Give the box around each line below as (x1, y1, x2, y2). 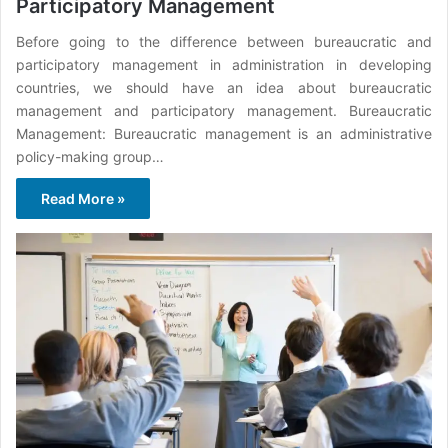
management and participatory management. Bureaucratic (16, 102, 432, 120)
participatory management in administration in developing (16, 56, 432, 74)
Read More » (41, 190, 125, 208)
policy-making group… (16, 148, 164, 166)
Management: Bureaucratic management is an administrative (16, 125, 432, 143)
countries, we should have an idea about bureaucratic (16, 79, 432, 97)
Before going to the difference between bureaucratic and (16, 33, 432, 51)
